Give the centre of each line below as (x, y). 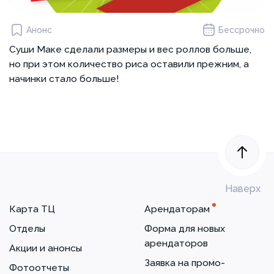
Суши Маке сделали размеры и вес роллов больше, (130, 49)
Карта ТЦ (32, 209)
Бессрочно (242, 30)
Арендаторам (177, 209)
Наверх (243, 189)
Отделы (27, 228)
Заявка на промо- (185, 263)
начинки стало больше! (64, 79)
